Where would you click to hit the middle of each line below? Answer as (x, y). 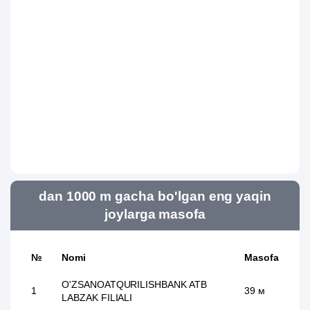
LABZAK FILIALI (97, 298)
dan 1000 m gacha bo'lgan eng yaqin (155, 196)
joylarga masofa (155, 214)
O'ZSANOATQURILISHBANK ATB (134, 284)
